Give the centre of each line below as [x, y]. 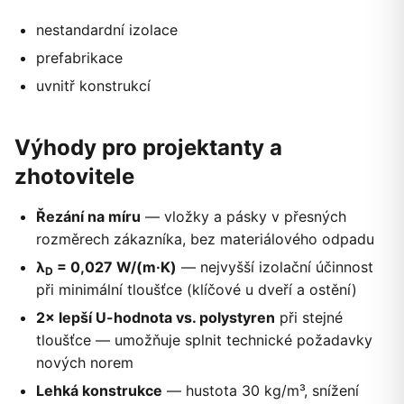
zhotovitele [74, 177]
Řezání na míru [88, 217]
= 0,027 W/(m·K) [115, 267]
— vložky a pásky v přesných [243, 217]
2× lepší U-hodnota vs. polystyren [156, 318]
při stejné [309, 318]
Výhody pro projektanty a [148, 148]
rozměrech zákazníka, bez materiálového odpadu [205, 239]
